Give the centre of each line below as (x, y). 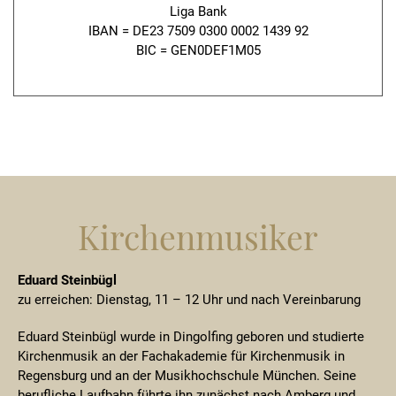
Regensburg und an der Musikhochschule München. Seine (187, 376)
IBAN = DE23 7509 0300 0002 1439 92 (198, 31)
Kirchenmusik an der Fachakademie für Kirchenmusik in (181, 356)
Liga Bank (198, 11)
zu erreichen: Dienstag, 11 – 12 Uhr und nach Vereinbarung (189, 300)
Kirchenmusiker (198, 236)
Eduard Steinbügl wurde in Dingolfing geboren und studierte (191, 337)
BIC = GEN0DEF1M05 (198, 50)
